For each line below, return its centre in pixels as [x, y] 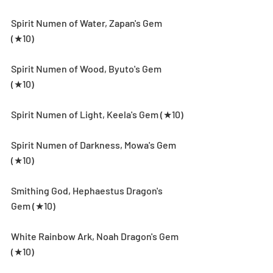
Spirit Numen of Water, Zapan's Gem [87, 23]
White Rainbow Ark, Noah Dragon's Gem [96, 236]
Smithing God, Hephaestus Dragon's [88, 190]
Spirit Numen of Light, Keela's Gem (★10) [97, 114]
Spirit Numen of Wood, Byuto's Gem [87, 68]
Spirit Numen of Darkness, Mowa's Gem [94, 144]
